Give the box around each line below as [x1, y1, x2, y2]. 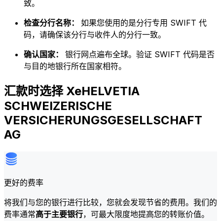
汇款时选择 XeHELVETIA [4, 83, 140, 98]
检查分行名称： [24, 18, 81, 28]
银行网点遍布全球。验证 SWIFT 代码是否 [65, 49, 215, 60]
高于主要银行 [36, 209, 83, 219]
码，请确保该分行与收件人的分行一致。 [24, 30, 166, 40]
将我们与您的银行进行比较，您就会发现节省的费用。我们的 [4, 197, 217, 207]
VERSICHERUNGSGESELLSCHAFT [4, 112, 202, 127]
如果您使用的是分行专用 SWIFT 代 [81, 18, 207, 28]
